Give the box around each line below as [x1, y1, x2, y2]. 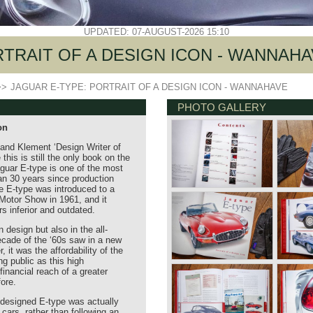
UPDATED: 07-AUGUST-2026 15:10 [84, 27, 229, 37]
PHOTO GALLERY [177, 101, 266, 113]
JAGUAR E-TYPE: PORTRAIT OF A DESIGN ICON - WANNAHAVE [10, 82, 288, 92]
